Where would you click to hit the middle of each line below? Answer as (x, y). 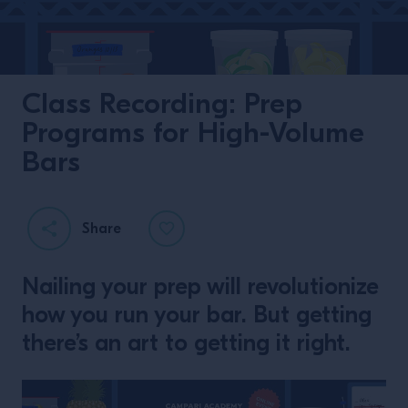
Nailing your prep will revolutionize (200, 287)
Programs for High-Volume (193, 133)
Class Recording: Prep (162, 103)
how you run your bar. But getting (197, 315)
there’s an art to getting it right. (186, 343)
